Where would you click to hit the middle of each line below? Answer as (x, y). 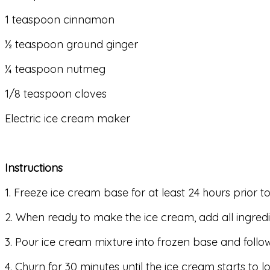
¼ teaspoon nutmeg (55, 69)
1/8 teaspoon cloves (56, 94)
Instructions (34, 168)
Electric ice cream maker (67, 119)
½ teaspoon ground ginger (71, 45)
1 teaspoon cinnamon (60, 20)
